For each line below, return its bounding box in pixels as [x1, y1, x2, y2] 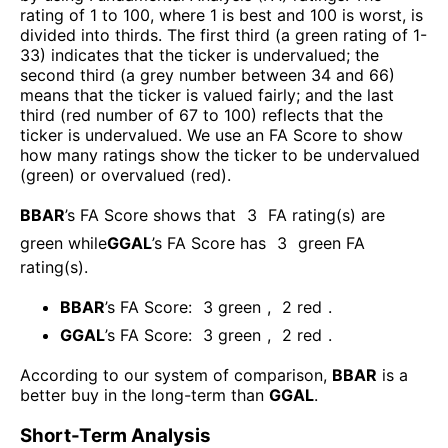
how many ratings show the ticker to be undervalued [20, 144, 420, 165]
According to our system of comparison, [20, 364, 332, 385]
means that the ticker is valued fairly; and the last [20, 84, 394, 105]
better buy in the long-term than [20, 384, 269, 405]
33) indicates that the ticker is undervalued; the [20, 44, 379, 65]
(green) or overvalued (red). [20, 164, 231, 185]
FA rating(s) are [268, 204, 385, 225]
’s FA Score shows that [65, 204, 236, 225]
